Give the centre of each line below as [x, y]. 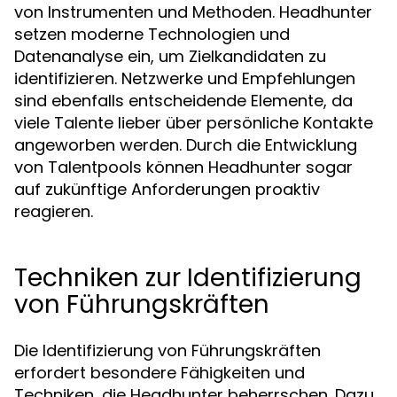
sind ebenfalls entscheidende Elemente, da [183, 101]
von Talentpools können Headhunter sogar [183, 167]
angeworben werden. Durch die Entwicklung [186, 145]
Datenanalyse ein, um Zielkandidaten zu [170, 56]
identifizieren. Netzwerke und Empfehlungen [185, 78]
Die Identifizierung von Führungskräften [167, 350]
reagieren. [54, 211]
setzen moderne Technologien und [152, 34]
